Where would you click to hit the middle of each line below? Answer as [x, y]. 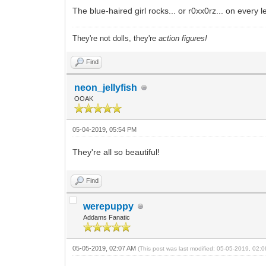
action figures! [183, 39]
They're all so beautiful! [116, 152]
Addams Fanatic [107, 218]
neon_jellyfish [106, 88]
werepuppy [109, 207]
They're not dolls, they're [116, 39]
